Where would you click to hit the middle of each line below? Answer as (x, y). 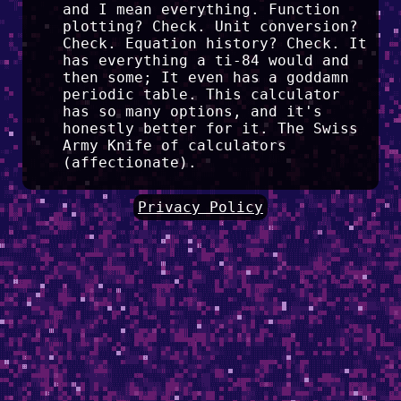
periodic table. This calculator (201, 94)
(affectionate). (129, 162)
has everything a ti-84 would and (205, 60)
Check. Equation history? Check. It (214, 43)
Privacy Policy (200, 207)
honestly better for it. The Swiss (210, 128)
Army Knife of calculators (174, 145)
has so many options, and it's (192, 111)
